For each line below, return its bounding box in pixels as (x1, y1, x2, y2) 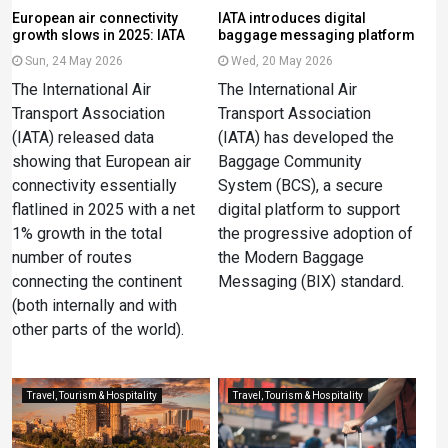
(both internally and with (12, 296, 177, 315)
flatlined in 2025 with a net (12, 200, 195, 219)
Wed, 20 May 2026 (231, 54, 333, 68)
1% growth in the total (12, 224, 162, 243)
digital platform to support (218, 200, 400, 219)
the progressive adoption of (218, 224, 413, 243)
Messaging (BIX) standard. (218, 272, 404, 291)
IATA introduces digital (218, 10, 366, 26)
